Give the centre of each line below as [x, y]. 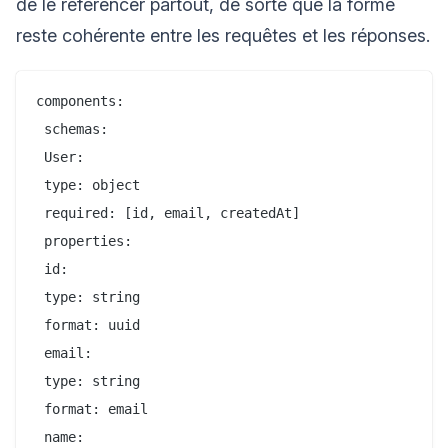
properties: [84, 240]
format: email [92, 408]
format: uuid [88, 324]
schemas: [72, 128]
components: [80, 100]
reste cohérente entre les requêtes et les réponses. [223, 35]
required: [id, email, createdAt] [168, 212]
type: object [88, 184]
